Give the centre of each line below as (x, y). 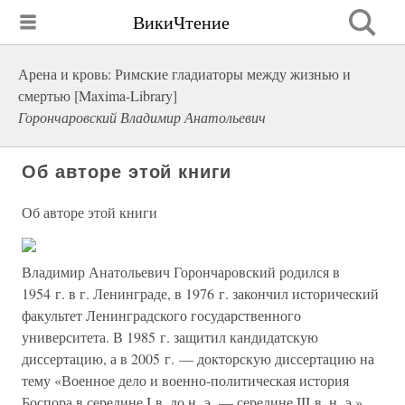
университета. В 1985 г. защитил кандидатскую (170, 337)
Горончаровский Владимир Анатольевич (142, 117)
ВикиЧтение (181, 22)
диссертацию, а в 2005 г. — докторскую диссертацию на (198, 358)
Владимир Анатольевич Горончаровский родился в (181, 272)
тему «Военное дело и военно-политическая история (185, 380)
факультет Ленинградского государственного (161, 315)
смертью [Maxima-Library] (98, 95)
